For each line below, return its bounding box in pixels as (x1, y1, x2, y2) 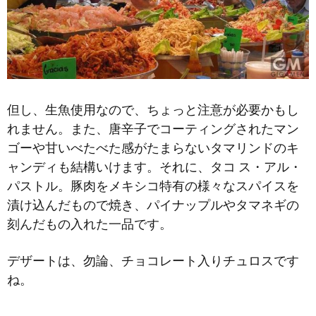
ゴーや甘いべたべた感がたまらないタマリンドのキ (7, 140, 299, 155)
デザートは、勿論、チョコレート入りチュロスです (7, 253, 299, 268)
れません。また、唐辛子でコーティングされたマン (7, 121, 299, 136)
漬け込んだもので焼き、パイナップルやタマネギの (7, 197, 299, 212)
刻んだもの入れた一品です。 (7, 216, 172, 231)
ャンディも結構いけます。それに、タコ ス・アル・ (7, 159, 302, 174)
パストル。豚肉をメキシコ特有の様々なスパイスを (7, 178, 299, 193)
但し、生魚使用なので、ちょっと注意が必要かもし (7, 102, 299, 117)
